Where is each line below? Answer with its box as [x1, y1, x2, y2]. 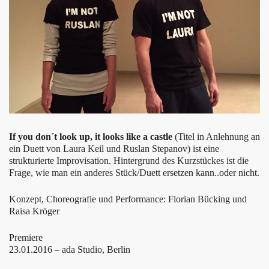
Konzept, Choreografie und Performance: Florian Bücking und [9, 193, 247, 204]
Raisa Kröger [9, 205, 59, 216]
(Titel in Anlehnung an [172, 131, 260, 142]
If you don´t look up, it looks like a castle [9, 131, 172, 142]
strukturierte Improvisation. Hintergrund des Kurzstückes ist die [9, 155, 249, 166]
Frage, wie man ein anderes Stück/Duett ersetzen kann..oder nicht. [9, 167, 259, 178]
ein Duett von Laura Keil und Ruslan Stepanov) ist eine [9, 143, 219, 154]
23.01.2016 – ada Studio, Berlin [9, 244, 130, 255]
